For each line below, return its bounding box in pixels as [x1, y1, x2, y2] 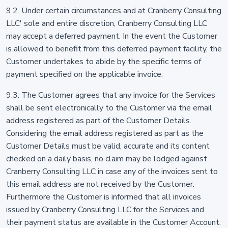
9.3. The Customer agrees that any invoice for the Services [6, 90, 215, 101]
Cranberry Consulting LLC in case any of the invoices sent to [6, 166, 218, 177]
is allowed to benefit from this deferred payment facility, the [6, 43, 222, 54]
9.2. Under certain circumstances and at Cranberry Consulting [6, 5, 221, 16]
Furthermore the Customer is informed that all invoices [6, 191, 201, 203]
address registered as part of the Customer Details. [6, 115, 191, 126]
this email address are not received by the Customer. [6, 179, 194, 190]
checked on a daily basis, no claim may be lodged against [6, 153, 207, 164]
